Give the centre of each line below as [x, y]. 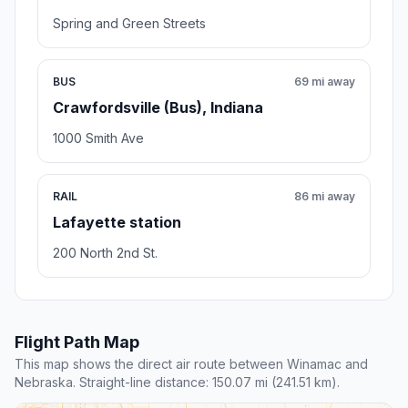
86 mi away [325, 196]
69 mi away [325, 81]
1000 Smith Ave [98, 138]
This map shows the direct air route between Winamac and [191, 363]
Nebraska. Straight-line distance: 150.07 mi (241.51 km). [177, 382]
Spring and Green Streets [129, 23]
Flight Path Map [77, 342]
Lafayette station [117, 222]
